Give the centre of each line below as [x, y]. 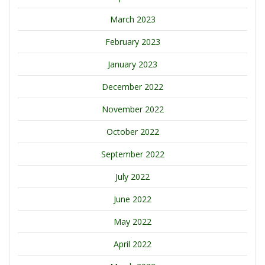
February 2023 [132, 42]
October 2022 [132, 132]
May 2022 [132, 222]
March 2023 [132, 20]
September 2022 [132, 154]
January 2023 [132, 64]
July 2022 [132, 177]
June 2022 [132, 199]
